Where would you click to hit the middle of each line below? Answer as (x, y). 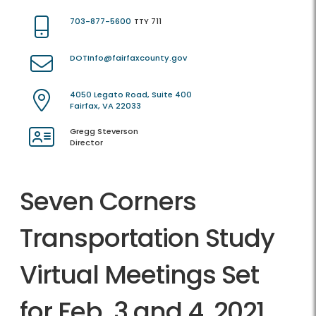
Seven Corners (108, 202)
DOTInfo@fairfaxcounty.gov (128, 58)
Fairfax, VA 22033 (105, 106)
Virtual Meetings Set (139, 275)
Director (86, 143)
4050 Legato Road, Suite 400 (131, 95)
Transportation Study (147, 238)
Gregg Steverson (104, 132)
